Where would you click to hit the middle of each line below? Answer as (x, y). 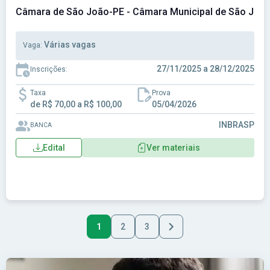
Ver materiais (173, 147)
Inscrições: (49, 69)
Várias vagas (70, 45)
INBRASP (237, 125)
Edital (54, 147)
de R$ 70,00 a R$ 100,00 (76, 104)
